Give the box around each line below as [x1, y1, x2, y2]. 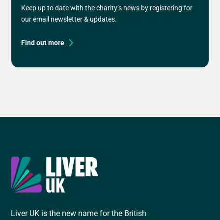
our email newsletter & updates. [21, 14, 117, 24]
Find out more [21, 38, 65, 48]
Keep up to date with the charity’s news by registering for [21, 3, 193, 13]
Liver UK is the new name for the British [11, 207, 147, 218]
